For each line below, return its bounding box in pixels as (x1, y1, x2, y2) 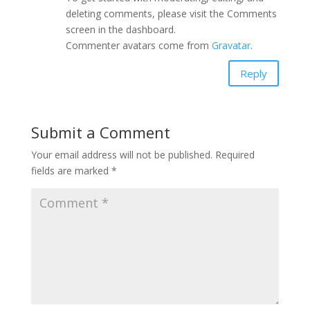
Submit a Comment (30, 122, 170, 143)
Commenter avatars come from (65, 39, 212, 52)
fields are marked (30, 164, 111, 177)
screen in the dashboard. (65, 23, 176, 36)
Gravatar (211, 39, 250, 52)
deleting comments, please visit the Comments (65, 7, 277, 20)
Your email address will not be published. (30, 148, 212, 161)
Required (215, 148, 255, 161)
